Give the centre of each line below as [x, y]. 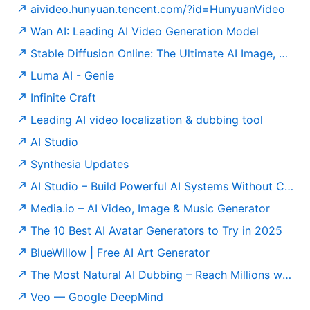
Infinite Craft [63, 97]
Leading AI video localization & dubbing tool [147, 119]
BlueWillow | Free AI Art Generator [120, 252]
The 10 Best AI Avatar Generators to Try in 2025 [156, 230]
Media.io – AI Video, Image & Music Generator [150, 208]
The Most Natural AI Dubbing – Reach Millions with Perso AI [156, 274]
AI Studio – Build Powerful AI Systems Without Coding [157, 186]
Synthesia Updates [80, 164]
